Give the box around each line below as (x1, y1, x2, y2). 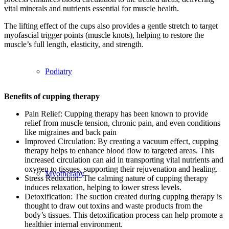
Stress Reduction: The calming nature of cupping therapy (25, 174, 208, 183)
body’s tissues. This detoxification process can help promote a (25, 211, 223, 220)
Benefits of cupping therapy (4, 92, 100, 101)
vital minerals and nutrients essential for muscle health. (4, 4, 179, 13)
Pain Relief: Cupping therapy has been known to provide (25, 109, 208, 119)
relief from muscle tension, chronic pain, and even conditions (25, 119, 220, 128)
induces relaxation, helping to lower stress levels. (25, 183, 181, 192)
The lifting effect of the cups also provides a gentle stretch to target (4, 21, 218, 31)
